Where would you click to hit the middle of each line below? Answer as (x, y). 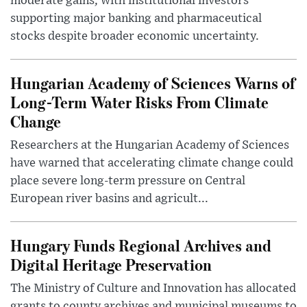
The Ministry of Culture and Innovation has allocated (153, 288)
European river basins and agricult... (109, 198)
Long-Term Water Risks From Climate (139, 101)
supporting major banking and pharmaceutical (136, 18)
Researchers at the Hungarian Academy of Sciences (150, 145)
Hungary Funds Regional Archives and (141, 245)
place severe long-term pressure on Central (128, 181)
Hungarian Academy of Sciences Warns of (153, 82)
